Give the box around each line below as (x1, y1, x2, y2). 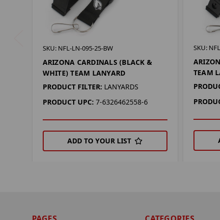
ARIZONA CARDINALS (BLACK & (42, 57, 153, 67)
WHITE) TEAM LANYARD (42, 68, 126, 78)
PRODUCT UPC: (42, 97, 94, 107)
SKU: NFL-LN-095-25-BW (42, 44, 113, 53)
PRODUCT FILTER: (42, 82, 102, 92)
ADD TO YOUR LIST (67, 136, 132, 146)
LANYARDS (104, 82, 138, 92)
